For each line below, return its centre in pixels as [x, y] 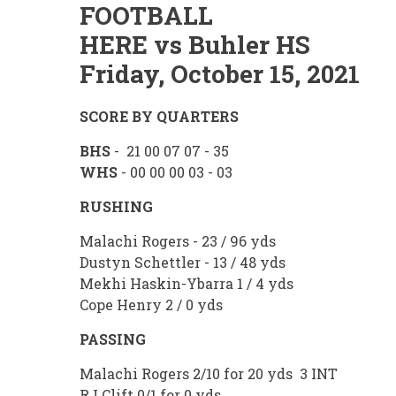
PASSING [113, 339]
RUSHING [116, 207]
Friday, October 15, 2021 [220, 74]
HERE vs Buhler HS [195, 45]
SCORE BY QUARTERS [159, 117]
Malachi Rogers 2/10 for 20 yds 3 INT [209, 374]
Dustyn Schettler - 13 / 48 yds [183, 263]
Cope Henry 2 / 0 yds [151, 305]
